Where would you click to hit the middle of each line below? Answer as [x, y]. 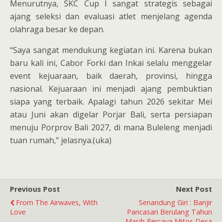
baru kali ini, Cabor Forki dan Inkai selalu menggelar [111, 63]
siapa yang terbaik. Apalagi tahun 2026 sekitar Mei [111, 101]
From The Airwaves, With [57, 202]
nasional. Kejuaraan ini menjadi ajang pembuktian [111, 88]
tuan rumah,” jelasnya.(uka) [61, 140]
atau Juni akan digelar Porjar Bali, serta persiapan [111, 114]
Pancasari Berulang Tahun [169, 212]
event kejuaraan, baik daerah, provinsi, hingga [111, 76]
